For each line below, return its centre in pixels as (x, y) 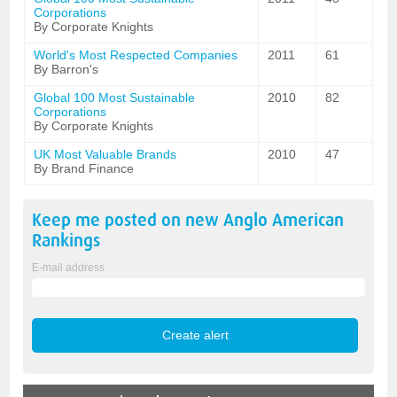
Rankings (66, 241)
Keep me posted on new (128, 220)
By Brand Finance (84, 168)
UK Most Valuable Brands (105, 154)
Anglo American (284, 220)
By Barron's (66, 69)
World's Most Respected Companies (136, 55)
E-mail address (69, 268)
